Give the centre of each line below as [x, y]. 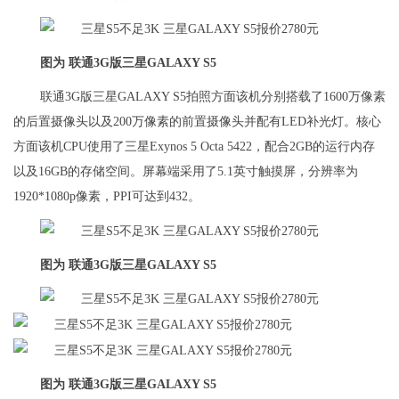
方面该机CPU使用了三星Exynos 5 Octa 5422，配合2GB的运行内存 [194, 146]
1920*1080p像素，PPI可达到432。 [107, 196]
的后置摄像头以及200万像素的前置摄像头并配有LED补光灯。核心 [197, 121]
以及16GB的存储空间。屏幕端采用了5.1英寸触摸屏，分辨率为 [186, 171]
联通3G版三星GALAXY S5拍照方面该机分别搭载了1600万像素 [213, 96]
